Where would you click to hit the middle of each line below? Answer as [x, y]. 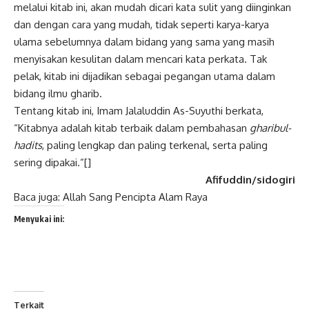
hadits [28, 145]
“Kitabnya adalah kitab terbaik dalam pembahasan [132, 128]
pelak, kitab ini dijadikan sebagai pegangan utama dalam [144, 76]
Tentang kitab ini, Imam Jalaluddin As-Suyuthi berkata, [139, 110]
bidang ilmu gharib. [58, 93]
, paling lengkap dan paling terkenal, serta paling [155, 145]
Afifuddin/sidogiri [250, 179]
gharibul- [270, 128]
